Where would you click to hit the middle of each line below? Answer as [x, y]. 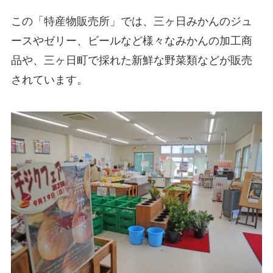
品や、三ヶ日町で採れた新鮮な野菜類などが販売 [131, 60]
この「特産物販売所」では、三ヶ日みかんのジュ [131, 21]
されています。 [49, 80]
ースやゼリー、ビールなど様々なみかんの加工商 [131, 41]
